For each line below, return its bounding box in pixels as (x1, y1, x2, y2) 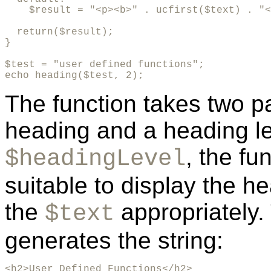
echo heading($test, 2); (5, 70, 144, 81)
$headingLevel (5, 145, 186, 172)
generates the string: (5, 227, 223, 253)
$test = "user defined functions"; (5, 59, 204, 70)
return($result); (5, 26, 114, 38)
